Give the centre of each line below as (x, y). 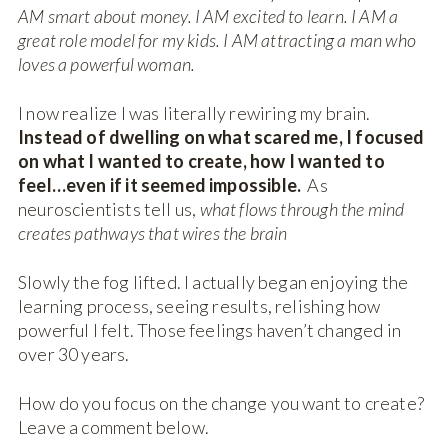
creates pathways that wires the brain (154, 233)
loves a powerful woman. (107, 64)
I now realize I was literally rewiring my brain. (194, 113)
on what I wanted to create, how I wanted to (201, 161)
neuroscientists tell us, (109, 209)
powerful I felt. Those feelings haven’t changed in (209, 330)
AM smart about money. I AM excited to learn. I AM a (208, 16)
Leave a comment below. (113, 427)
